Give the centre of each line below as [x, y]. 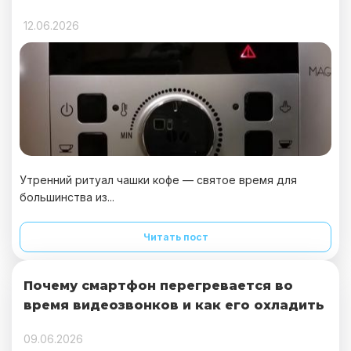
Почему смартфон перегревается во [158, 286]
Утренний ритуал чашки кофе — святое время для [158, 180]
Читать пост [175, 237]
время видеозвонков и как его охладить [174, 305]
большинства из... [67, 197]
